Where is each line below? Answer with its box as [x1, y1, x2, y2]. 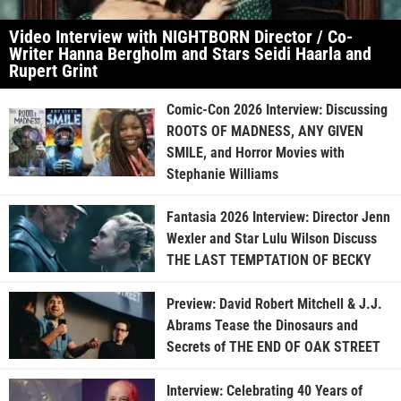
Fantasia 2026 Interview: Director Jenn [166, 208, 390, 226]
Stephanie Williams [166, 166, 278, 183]
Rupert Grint [9, 60, 98, 82]
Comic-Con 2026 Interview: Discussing [166, 101, 388, 119]
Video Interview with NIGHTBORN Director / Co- [9, 26, 353, 48]
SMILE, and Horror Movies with [166, 144, 345, 162]
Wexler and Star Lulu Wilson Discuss [166, 229, 377, 247]
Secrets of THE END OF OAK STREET [166, 337, 380, 355]
